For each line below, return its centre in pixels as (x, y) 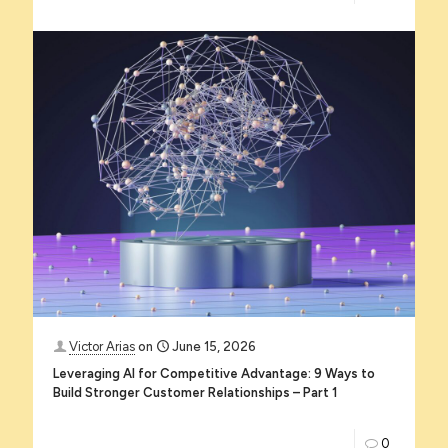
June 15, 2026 (214, 347)
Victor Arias (102, 347)
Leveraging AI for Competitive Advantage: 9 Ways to (214, 374)
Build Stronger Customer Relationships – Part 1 (195, 393)
